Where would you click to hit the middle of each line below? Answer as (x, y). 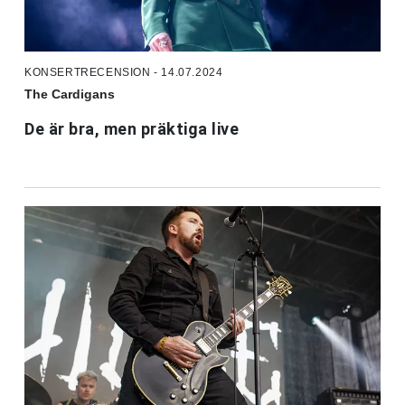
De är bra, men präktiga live (132, 128)
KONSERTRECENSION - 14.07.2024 (124, 72)
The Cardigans (70, 94)
